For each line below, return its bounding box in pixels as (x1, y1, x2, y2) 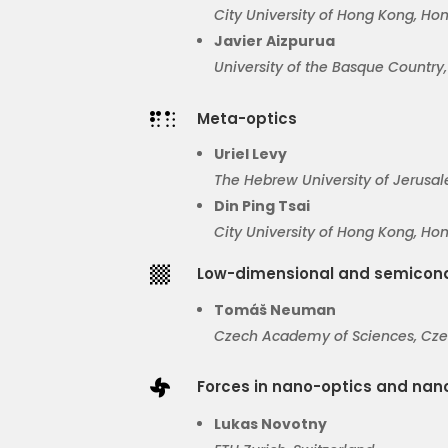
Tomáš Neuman (214, 300, 337, 321)
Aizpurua (266, 31, 336, 52)
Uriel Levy (214, 144, 288, 165)
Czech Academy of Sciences (214, 326, 415, 347)
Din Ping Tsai (214, 196, 311, 217)
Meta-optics (196, 108, 297, 130)
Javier (214, 31, 267, 52)
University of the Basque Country (214, 57, 445, 78)
